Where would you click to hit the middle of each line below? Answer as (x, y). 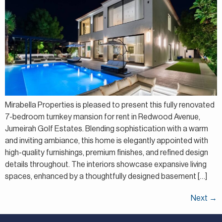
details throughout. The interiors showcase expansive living (106, 165)
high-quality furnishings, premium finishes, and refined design (107, 153)
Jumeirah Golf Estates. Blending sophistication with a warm (107, 129)
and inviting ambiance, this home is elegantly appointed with (107, 141)
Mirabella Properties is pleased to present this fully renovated (110, 105)
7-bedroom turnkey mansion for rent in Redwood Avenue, (103, 117)
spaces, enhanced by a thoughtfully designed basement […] (106, 177)
